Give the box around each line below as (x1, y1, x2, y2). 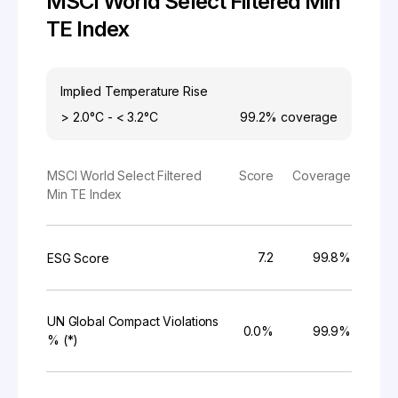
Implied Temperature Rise (60, 84, 208, 99)
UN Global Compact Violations (47, 314, 219, 329)
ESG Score (47, 251, 109, 266)
